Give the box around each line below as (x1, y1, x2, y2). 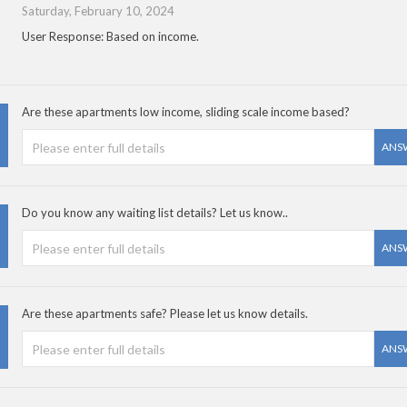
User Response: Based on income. (22, 29, 199, 44)
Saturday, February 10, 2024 (22, 4, 174, 18)
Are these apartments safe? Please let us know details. (22, 306, 308, 321)
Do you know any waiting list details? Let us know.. (22, 205, 288, 220)
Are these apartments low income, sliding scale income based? (22, 104, 350, 119)
